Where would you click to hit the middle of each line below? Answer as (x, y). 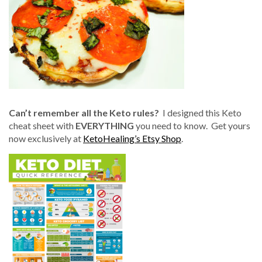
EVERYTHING (105, 126)
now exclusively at (46, 139)
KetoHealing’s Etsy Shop (132, 139)
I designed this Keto (202, 113)
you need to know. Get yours (192, 126)
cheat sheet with (42, 126)
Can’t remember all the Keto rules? (86, 113)
